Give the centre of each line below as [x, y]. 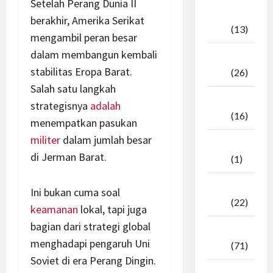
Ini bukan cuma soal [75, 193]
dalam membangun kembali [94, 55]
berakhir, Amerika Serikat [87, 21]
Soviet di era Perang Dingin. [93, 261]
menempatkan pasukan [84, 123]
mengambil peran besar [84, 38]
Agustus [225, 101]
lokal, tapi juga [112, 210]
